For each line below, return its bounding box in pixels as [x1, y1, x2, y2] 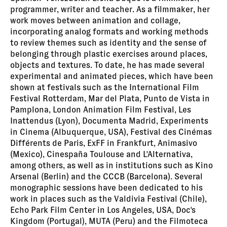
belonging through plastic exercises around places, [10, 49, 207, 59]
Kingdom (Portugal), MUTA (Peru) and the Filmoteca [10, 216, 208, 226]
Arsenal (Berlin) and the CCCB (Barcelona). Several [10, 171, 203, 181]
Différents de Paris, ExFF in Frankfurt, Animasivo [10, 138, 197, 148]
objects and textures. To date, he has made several [10, 60, 205, 70]
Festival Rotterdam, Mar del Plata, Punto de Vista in [10, 93, 210, 103]
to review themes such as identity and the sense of [10, 37, 207, 48]
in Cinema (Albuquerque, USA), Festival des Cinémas [10, 127, 212, 137]
